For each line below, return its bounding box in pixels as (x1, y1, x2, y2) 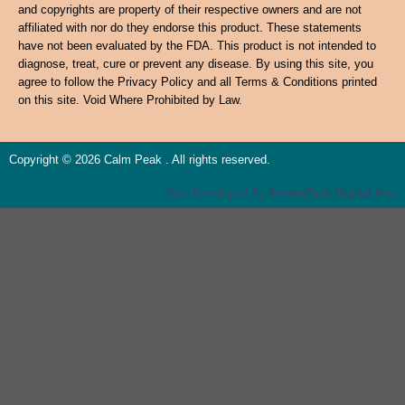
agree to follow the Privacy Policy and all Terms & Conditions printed (18, 74, 377, 89)
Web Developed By (165, 186, 269, 201)
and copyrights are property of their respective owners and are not (18, 2, 362, 16)
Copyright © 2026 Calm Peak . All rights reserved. (9, 153, 270, 167)
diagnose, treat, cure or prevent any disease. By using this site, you (18, 56, 373, 71)
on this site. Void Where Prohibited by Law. (18, 92, 242, 107)
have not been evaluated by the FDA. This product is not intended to (18, 38, 376, 52)
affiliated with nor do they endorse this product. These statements (18, 20, 362, 34)
